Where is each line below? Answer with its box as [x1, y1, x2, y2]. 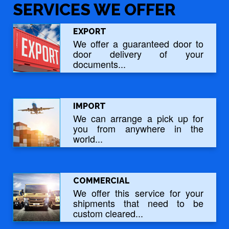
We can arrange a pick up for [73, 111, 203, 125]
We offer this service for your [73, 186, 203, 199]
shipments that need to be [73, 196, 203, 210]
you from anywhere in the [73, 121, 203, 135]
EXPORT [73, 26, 106, 36]
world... [73, 131, 103, 145]
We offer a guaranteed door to [73, 36, 203, 50]
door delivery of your [73, 47, 203, 60]
